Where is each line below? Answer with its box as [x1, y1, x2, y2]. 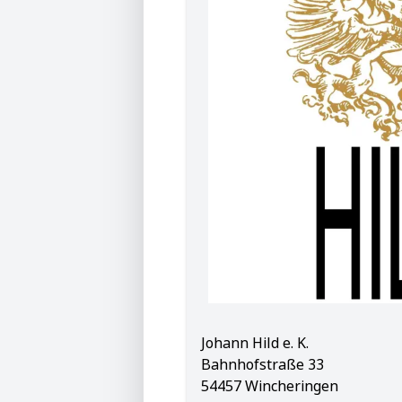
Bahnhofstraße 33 [201, 354, 324, 374]
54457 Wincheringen [201, 376, 338, 396]
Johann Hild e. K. [201, 333, 309, 353]
